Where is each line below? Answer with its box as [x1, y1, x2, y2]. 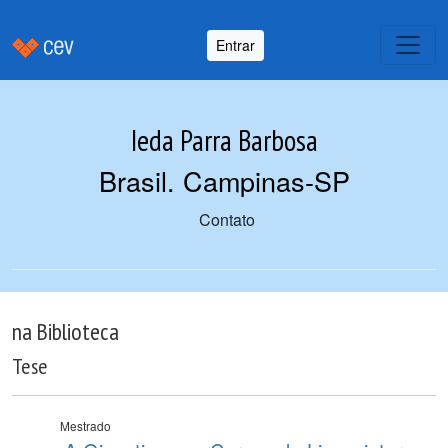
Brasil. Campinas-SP [98, 161, 350, 200]
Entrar [216, 34, 255, 55]
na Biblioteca [12, 316, 119, 346]
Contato [198, 208, 255, 231]
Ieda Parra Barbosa [130, 122, 318, 159]
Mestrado [60, 417, 111, 434]
